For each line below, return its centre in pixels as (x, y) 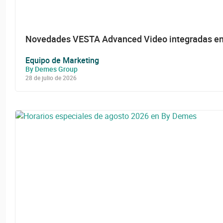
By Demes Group (52, 69)
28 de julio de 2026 (51, 77)
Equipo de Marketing (62, 60)
